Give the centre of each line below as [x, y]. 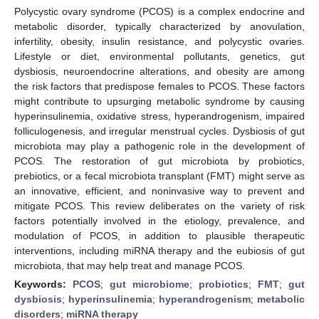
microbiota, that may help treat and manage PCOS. [130, 265]
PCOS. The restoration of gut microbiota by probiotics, [159, 161]
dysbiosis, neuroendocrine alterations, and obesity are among [159, 71]
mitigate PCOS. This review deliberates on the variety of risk [159, 205]
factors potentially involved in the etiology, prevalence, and [159, 220]
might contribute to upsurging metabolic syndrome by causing [159, 101]
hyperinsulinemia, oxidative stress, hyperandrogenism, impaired [159, 116]
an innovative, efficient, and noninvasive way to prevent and [159, 190]
